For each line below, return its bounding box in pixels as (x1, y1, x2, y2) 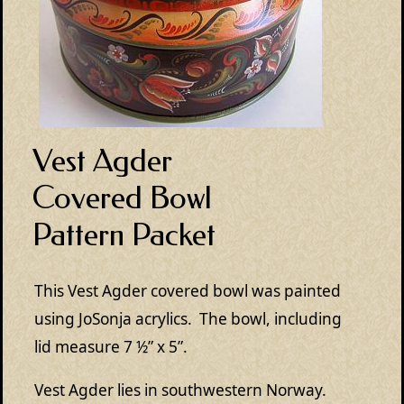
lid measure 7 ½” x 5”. (34, 336, 188, 357)
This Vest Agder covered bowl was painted (34, 280, 341, 301)
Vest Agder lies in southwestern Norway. (34, 380, 330, 401)
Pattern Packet (32, 216, 216, 253)
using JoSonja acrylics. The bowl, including (34, 308, 342, 329)
